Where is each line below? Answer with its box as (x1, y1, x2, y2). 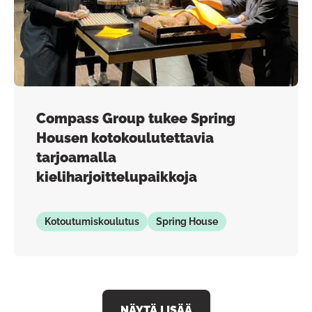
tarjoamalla (36, 148, 116, 166)
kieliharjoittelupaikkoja (36, 168, 197, 185)
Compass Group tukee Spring (36, 109, 235, 127)
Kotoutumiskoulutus (45, 215, 139, 227)
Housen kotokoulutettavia (36, 129, 214, 146)
